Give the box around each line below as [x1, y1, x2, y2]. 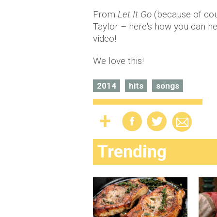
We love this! [93, 55, 144, 66]
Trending [97, 142, 167, 162]
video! [93, 33, 116, 44]
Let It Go [118, 9, 152, 20]
